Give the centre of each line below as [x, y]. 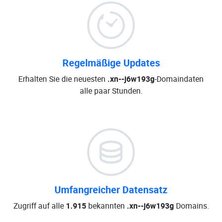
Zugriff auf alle [39, 206]
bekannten [106, 206]
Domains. [191, 206]
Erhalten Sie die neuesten [63, 79]
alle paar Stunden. [111, 91]
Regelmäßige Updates [111, 63]
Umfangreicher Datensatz [111, 190]
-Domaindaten [179, 79]
